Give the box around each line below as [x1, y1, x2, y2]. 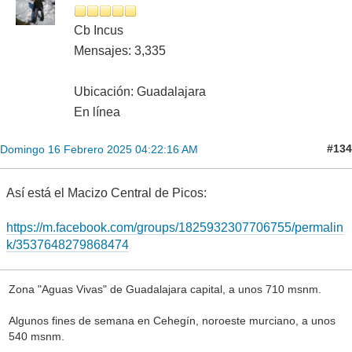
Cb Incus [74, 23, 123, 37]
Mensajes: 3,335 [74, 43, 166, 57]
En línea [74, 104, 120, 119]
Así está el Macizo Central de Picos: [6, 185, 207, 200]
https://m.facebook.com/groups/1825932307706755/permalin [6, 220, 343, 234]
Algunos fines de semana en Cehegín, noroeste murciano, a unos [8, 314, 335, 328]
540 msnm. [8, 330, 64, 343]
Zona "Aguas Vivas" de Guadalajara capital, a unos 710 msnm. [8, 283, 321, 296]
